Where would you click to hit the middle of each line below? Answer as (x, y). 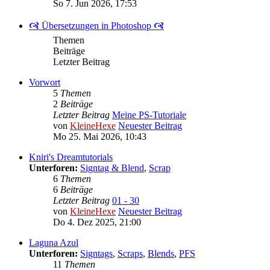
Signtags (96, 253)
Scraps (130, 253)
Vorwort (45, 82)
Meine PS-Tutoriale (149, 115)
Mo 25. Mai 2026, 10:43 (100, 136)
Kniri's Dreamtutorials (71, 157)
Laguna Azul (54, 242)
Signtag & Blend (112, 168)
